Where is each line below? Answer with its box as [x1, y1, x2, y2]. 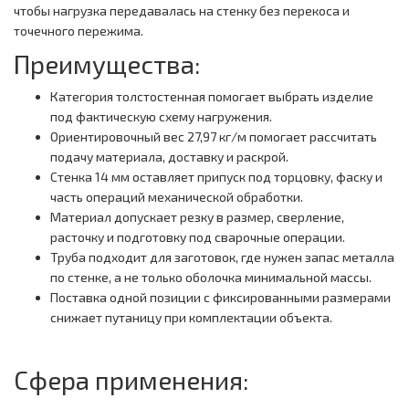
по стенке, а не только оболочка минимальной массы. [50, 269, 372, 286]
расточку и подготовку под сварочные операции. [50, 229, 345, 246]
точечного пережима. [14, 23, 143, 39]
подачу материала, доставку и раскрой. [50, 149, 288, 165]
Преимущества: [14, 48, 201, 80]
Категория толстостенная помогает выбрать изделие [50, 89, 373, 105]
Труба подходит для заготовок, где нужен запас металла [50, 249, 394, 266]
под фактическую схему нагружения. [50, 109, 272, 125]
